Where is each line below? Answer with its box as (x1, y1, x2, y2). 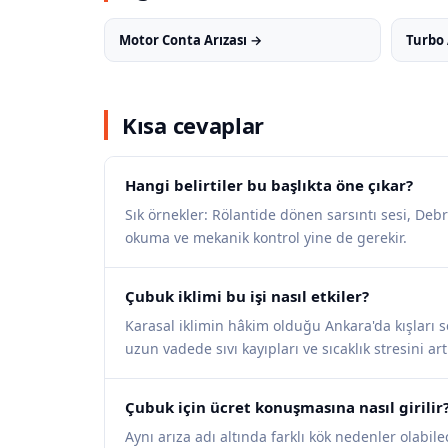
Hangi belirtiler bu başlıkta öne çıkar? (125, 175, 413, 195)
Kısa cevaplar (122, 110, 265, 140)
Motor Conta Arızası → (119, 31, 262, 49)
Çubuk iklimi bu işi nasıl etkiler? (125, 286, 369, 306)
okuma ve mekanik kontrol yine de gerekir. (125, 228, 407, 247)
